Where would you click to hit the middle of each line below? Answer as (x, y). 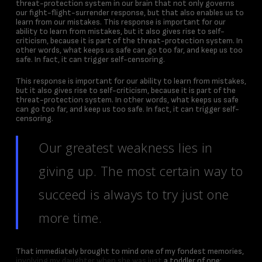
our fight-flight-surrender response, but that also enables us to (130, 13)
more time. (70, 218)
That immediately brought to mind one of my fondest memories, (130, 251)
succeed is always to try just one (134, 194)
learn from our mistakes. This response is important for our (120, 22)
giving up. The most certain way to (141, 171)
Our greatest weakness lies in (126, 147)
